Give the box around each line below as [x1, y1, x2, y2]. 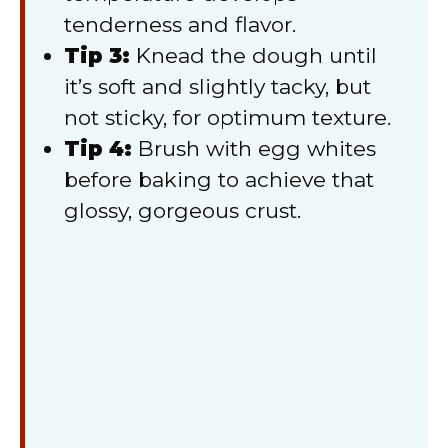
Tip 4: [64, 136, 132, 162]
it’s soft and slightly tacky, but [64, 74, 371, 100]
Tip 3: [64, 43, 130, 69]
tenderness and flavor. [64, 12, 296, 38]
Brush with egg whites [132, 136, 376, 162]
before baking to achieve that [64, 167, 374, 193]
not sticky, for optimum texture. [64, 105, 391, 131]
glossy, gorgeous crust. [64, 198, 301, 224]
